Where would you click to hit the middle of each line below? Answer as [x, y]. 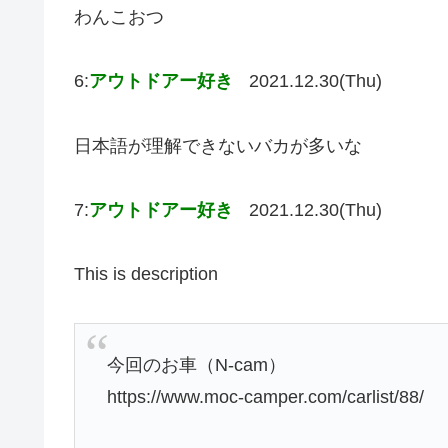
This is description [146, 274]
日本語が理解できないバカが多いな [218, 145]
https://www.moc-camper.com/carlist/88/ [266, 397]
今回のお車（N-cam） [197, 365]
